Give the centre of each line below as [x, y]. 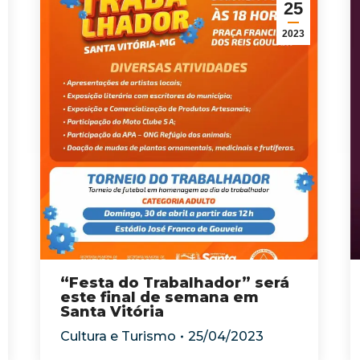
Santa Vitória [112, 312]
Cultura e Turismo [118, 336]
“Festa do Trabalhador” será [175, 283]
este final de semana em [160, 297]
